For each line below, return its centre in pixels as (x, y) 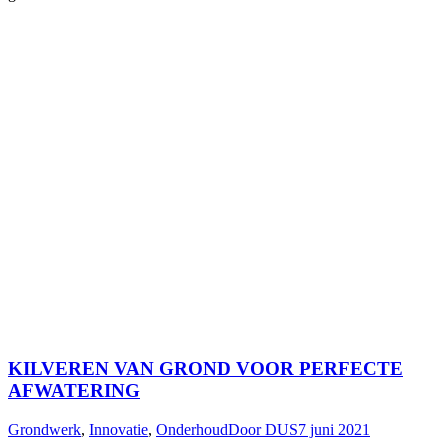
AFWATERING (74, 391)
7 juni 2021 (334, 429)
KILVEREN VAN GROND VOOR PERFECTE (205, 369)
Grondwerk (44, 429)
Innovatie (118, 429)
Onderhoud (192, 429)
